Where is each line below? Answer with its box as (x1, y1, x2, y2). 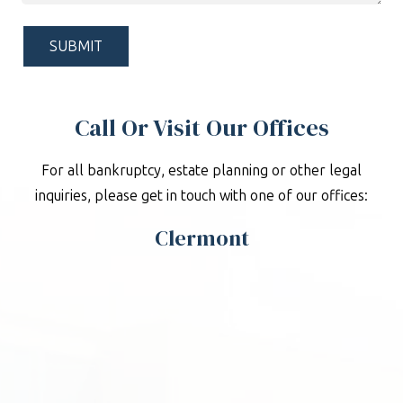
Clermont (154, 222, 249, 253)
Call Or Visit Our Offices (74, 111, 329, 144)
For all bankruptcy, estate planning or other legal (41, 161, 362, 179)
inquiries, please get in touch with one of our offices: (35, 186, 368, 204)
